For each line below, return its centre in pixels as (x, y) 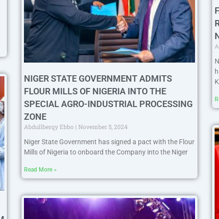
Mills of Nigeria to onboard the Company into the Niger (106, 152)
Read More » (40, 170)
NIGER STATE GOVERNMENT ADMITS (98, 79)
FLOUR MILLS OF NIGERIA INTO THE (95, 91)
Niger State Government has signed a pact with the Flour (109, 142)
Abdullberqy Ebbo (50, 127)
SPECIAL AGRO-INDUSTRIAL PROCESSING (108, 104)
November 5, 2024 (102, 127)
